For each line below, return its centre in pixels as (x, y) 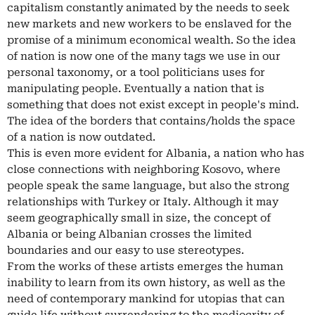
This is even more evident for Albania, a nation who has (156, 153)
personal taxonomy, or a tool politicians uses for (136, 72)
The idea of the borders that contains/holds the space (151, 121)
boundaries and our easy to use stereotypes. (126, 250)
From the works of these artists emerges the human (145, 266)
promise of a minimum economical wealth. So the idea (152, 40)
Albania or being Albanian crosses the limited (129, 234)
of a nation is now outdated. (81, 137)
